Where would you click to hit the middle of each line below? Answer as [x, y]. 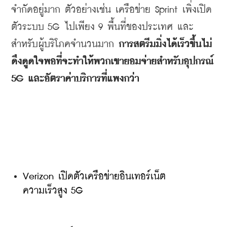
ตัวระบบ [28, 27]
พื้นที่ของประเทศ [140, 27]
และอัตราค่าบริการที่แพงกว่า [83, 79]
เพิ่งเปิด [197, 10]
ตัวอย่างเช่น [88, 10]
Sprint [166, 10]
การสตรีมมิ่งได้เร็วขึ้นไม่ [165, 44]
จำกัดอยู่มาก [36, 10]
